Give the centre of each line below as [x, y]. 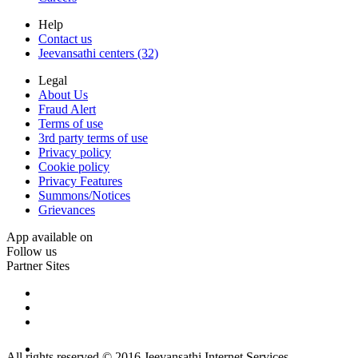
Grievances [67, 210]
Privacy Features [80, 181]
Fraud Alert [67, 109]
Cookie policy [74, 167]
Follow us [32, 251]
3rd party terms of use [93, 138]
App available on [50, 237]
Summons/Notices [84, 195]
